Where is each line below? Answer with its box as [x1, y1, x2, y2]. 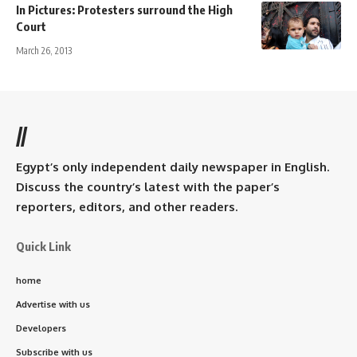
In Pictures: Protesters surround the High [16, 2, 233, 17]
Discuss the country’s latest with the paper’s [16, 178, 280, 194]
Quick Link [16, 238, 71, 253]
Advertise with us [16, 298, 90, 310]
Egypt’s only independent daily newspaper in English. [16, 159, 329, 175]
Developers [16, 322, 66, 334]
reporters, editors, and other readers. [16, 198, 237, 214]
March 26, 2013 [16, 44, 72, 57]
